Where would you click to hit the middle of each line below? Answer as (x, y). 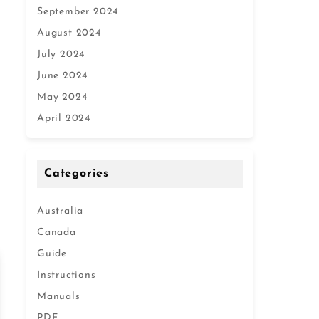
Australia (61, 211)
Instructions (67, 275)
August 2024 (69, 33)
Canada (57, 232)
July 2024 (61, 54)
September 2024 (78, 12)
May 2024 (62, 97)
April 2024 (64, 119)
